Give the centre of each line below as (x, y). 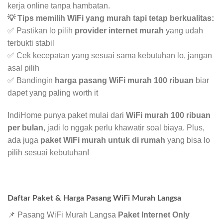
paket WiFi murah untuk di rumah (103, 140)
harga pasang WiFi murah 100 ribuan (124, 80)
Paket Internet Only (154, 215)
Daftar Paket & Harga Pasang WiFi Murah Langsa (94, 198)
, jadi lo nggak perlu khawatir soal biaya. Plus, (124, 128)
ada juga (24, 140)
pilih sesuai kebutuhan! (48, 153)
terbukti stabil (31, 43)
